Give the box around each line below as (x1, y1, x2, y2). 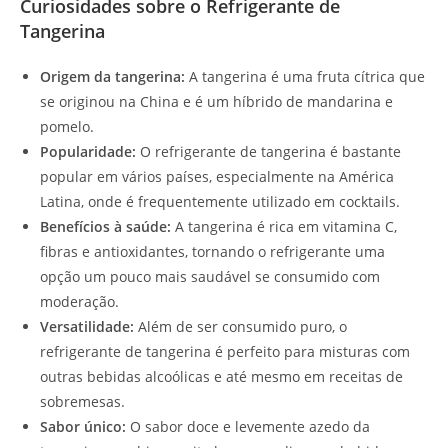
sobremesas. (40, 392, 125, 412)
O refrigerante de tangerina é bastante (136, 142, 401, 162)
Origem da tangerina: (40, 67, 185, 87)
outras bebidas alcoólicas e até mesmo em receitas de (40, 367, 403, 387)
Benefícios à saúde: (40, 217, 171, 237)
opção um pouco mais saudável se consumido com (40, 267, 380, 287)
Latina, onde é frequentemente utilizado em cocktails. (40, 192, 400, 212)
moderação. (40, 292, 119, 312)
